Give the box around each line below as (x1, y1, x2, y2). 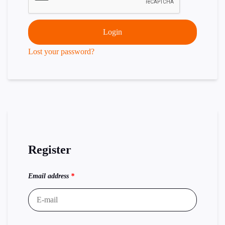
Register (28, 143, 71, 156)
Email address (28, 172, 71, 180)
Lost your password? (28, 47, 94, 56)
